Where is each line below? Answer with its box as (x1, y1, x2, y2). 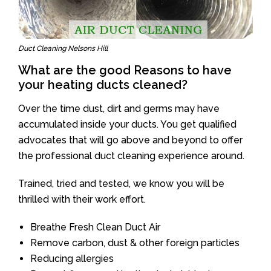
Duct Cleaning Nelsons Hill (18, 44, 108, 53)
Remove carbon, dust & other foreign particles (30, 237, 240, 249)
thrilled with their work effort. (18, 193, 146, 205)
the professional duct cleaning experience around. (18, 149, 244, 162)
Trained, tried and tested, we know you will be (18, 177, 224, 189)
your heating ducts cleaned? (18, 77, 188, 92)
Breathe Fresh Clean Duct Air (30, 221, 160, 233)
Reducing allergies (30, 252, 114, 264)
